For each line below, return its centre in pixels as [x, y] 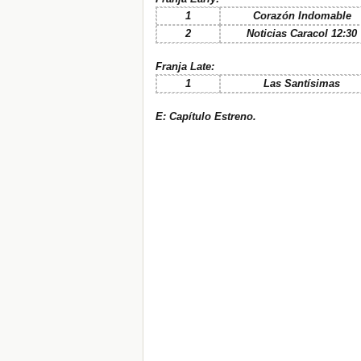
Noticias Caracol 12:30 [302, 34]
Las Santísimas [302, 84]
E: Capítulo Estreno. [206, 116]
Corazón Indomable [302, 16]
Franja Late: [185, 66]
